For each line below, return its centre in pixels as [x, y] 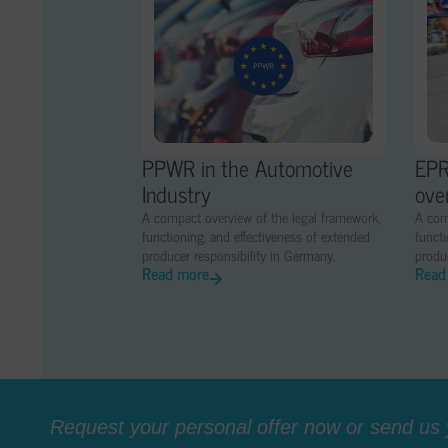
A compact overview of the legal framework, [261, 217]
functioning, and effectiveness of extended [256, 236]
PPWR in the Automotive [247, 168]
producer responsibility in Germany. [238, 255]
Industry [176, 194]
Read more [175, 273]
